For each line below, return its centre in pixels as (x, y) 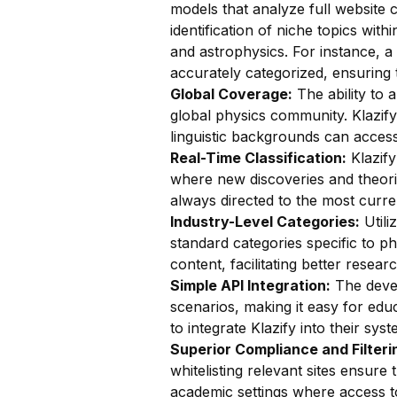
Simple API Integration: (250, 285)
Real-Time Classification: (258, 158)
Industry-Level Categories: (265, 222)
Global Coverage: (231, 94)
